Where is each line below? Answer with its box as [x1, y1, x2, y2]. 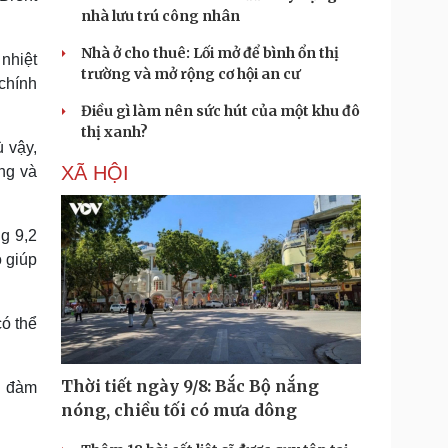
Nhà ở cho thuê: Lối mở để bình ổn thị [81, 44, 339, 62]
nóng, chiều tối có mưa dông [61, 400, 297, 420]
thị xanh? [81, 123, 148, 141]
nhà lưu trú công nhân [81, 7, 240, 25]
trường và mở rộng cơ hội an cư [81, 65, 300, 83]
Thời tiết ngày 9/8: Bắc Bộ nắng [61, 376, 319, 396]
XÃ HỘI [61, 162, 129, 184]
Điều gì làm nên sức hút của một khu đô [81, 102, 360, 120]
